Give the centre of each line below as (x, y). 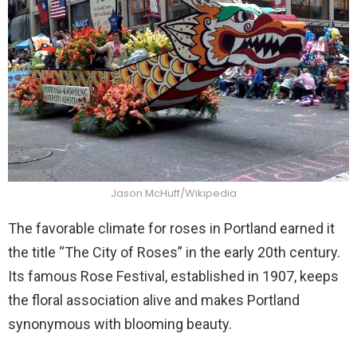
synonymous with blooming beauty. (120, 324)
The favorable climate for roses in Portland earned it (171, 228)
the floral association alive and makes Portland (154, 300)
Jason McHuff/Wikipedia (175, 193)
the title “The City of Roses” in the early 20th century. (174, 252)
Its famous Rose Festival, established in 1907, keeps (173, 276)
